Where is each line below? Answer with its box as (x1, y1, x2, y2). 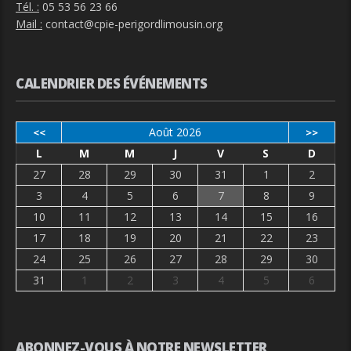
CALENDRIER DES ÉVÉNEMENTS (16, 74, 208, 92)
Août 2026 (149, 124, 201, 139)
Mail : (16, 16, 42, 31)
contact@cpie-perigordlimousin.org (45, 16, 223, 31)
